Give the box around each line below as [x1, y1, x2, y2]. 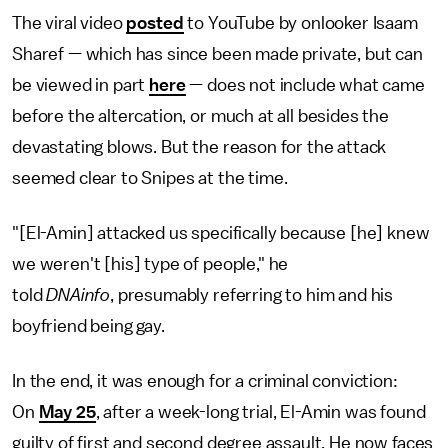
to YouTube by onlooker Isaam [183, 14, 418, 32]
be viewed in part [12, 76, 150, 94]
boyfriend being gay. [12, 317, 165, 335]
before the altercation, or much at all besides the [12, 107, 389, 125]
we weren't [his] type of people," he [12, 255, 289, 273]
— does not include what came [185, 76, 425, 94]
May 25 [38, 403, 96, 421]
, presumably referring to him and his [110, 286, 394, 304]
